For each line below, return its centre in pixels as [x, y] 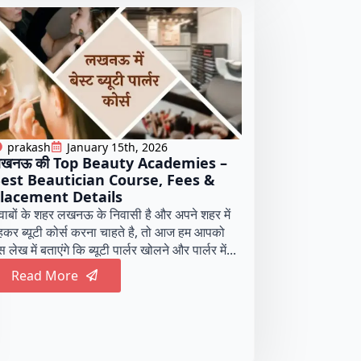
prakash [29, 147]
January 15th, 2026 [117, 147]
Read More [44, 275]
